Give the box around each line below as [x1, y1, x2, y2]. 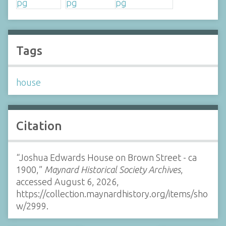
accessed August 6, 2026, [16, 176, 119, 187]
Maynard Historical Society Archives [44, 164, 181, 175]
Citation [16, 119, 62, 133]
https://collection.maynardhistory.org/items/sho [16, 188, 208, 199]
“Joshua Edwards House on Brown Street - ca [16, 152, 197, 162]
